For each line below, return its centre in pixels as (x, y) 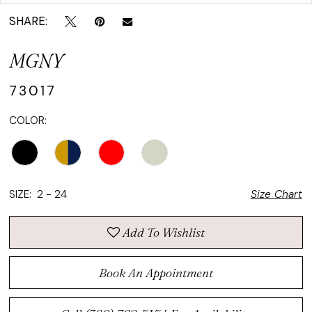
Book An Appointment (156, 273)
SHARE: (29, 21)
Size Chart (276, 195)
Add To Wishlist (164, 232)
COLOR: (28, 120)
